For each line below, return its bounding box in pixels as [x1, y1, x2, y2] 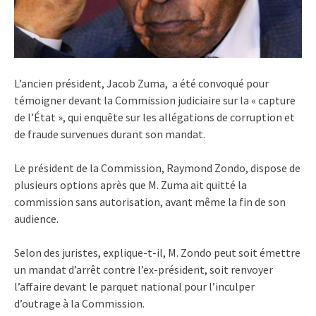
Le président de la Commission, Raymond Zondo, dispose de [14, 161, 300, 176]
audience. [14, 212, 61, 226]
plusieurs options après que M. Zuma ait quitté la [14, 178, 247, 193]
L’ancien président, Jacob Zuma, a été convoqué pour [14, 76, 269, 91]
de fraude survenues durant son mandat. [14, 127, 205, 142]
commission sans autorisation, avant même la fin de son [14, 195, 286, 209]
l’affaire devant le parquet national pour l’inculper [14, 279, 255, 294]
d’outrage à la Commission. [14, 296, 145, 311]
